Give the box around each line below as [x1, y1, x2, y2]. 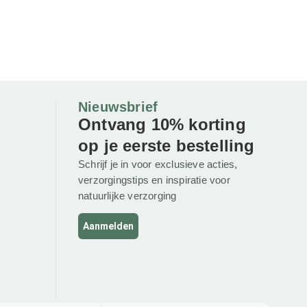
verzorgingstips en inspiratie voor [78, 173, 230, 186]
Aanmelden [83, 221, 134, 232]
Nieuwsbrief [78, 99, 158, 114]
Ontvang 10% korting [78, 114, 246, 134]
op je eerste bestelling [78, 136, 255, 155]
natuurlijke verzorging [78, 189, 177, 201]
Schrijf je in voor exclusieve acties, [78, 158, 238, 170]
